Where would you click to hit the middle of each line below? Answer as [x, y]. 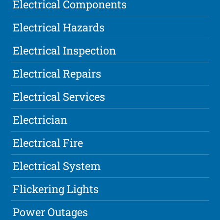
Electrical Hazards [59, 27]
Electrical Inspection [65, 51]
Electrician [40, 120]
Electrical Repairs [57, 74]
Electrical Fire [48, 143]
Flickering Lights [56, 189]
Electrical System [57, 166]
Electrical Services [59, 97]
